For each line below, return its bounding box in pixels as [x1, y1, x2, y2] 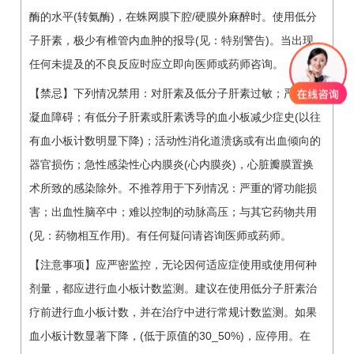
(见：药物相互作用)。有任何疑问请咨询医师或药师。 [29, 228, 292, 242]
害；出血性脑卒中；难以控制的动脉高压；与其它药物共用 [29, 205, 317, 218]
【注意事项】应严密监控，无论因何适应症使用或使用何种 [29, 258, 317, 271]
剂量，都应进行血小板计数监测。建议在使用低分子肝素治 [29, 281, 317, 295]
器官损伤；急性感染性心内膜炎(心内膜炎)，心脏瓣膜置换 [29, 157, 314, 171]
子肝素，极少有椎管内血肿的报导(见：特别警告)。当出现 [29, 33, 314, 47]
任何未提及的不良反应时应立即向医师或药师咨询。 [29, 57, 284, 70]
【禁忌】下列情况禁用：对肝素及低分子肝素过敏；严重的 [29, 86, 317, 100]
